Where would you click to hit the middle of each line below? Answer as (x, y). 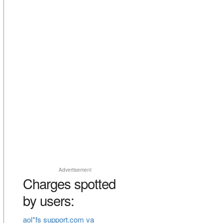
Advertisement (75, 170)
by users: (48, 200)
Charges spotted (69, 183)
